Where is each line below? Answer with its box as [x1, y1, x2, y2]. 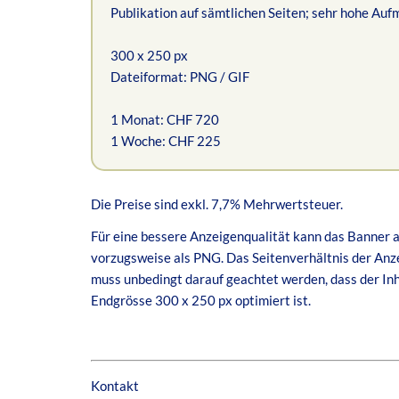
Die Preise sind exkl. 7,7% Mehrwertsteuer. [91, 195, 343, 212]
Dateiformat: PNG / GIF [110, 68, 249, 85]
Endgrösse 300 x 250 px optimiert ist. [91, 291, 311, 308]
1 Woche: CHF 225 [110, 132, 221, 149]
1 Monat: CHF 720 [110, 110, 219, 127]
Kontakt [91, 378, 139, 394]
